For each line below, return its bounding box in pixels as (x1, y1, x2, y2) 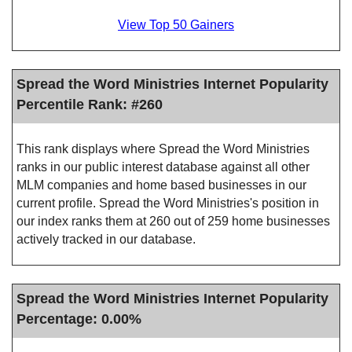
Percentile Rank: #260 (16, 96, 163, 112)
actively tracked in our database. (16, 233, 196, 246)
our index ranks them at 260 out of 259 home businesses (16, 214, 330, 228)
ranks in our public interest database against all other (16, 160, 310, 174)
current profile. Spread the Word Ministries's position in (16, 196, 319, 210)
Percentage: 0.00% (16, 310, 141, 327)
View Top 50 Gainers (118, 18, 234, 31)
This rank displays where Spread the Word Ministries (16, 142, 310, 156)
